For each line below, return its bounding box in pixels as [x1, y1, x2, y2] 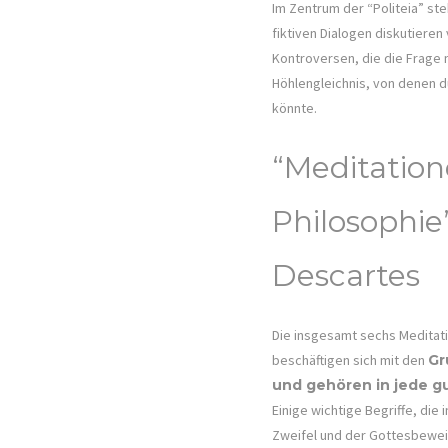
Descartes [272, 257, 420, 294]
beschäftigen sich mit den [272, 351, 428, 369]
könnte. [272, 99, 320, 117]
